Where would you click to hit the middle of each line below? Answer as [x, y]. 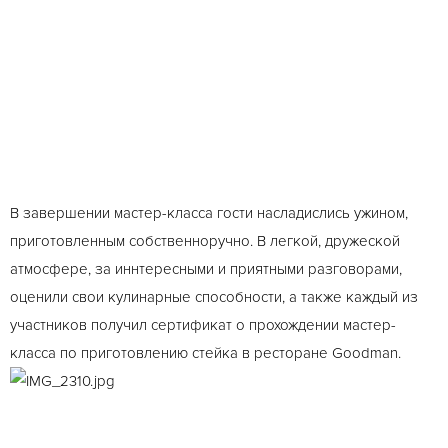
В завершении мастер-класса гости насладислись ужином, [209, 213]
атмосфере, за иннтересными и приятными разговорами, [206, 269]
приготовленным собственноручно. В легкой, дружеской [205, 241]
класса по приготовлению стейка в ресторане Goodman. [205, 353]
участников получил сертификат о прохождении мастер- [203, 325]
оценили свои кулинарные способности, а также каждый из [214, 297]
